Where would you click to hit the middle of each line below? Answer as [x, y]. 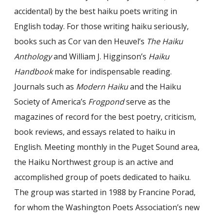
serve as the [147, 102]
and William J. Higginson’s [100, 56]
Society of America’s [51, 102]
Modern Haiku [102, 87]
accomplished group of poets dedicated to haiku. [103, 177]
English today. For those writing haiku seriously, [102, 26]
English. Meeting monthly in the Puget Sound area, [107, 147]
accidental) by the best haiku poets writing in [96, 11]
